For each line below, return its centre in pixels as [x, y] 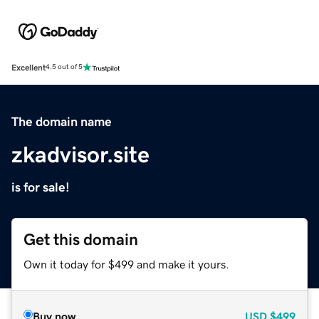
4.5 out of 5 [64, 67]
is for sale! [41, 187]
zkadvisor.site [80, 154]
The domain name [62, 121]
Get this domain [81, 239]
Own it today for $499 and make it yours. [126, 264]
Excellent [28, 67]
